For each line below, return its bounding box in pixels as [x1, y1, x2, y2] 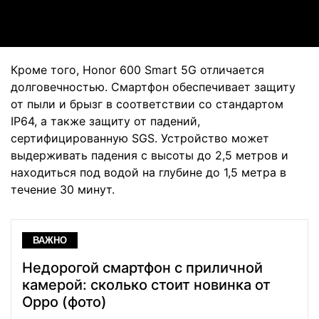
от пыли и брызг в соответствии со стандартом [11, 96, 283, 111]
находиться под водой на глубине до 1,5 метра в [11, 164, 286, 179]
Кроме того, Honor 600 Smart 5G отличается [11, 62, 264, 77]
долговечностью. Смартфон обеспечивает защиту [11, 79, 296, 94]
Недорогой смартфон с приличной [22, 258, 263, 276]
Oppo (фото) [22, 293, 107, 310]
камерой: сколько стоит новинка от [22, 276, 271, 293]
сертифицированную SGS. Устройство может [11, 130, 269, 145]
